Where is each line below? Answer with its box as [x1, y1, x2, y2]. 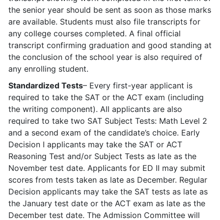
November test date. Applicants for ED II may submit [8, 163, 205, 173]
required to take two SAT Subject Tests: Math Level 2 [8, 116, 207, 126]
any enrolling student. [8, 64, 88, 74]
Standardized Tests [8, 81, 83, 90]
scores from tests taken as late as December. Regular [8, 175, 207, 185]
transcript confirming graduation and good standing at [8, 40, 212, 50]
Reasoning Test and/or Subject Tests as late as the [8, 151, 196, 161]
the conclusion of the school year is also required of [8, 52, 202, 62]
